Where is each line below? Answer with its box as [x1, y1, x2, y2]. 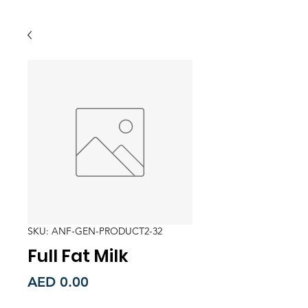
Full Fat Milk [27, 244, 129, 268]
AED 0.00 [27, 274, 89, 290]
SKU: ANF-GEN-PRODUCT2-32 [27, 225, 162, 237]
